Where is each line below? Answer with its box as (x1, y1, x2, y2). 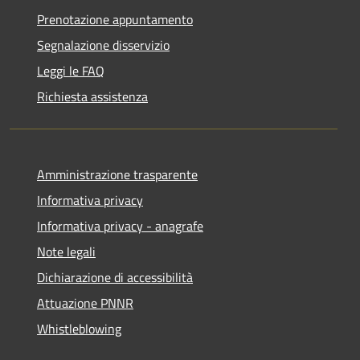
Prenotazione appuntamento (37, 10, 193, 30)
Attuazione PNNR (37, 293, 133, 313)
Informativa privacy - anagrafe (37, 216, 203, 236)
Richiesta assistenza (37, 87, 148, 107)
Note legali (37, 242, 96, 262)
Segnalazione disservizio (37, 35, 170, 55)
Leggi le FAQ (37, 61, 104, 81)
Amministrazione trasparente (37, 165, 198, 185)
